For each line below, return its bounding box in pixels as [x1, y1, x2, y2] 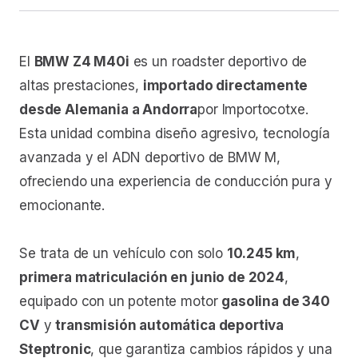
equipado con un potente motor [19, 292, 222, 309]
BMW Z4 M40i [34, 53, 129, 70]
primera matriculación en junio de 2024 [19, 268, 284, 285]
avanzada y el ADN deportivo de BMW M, [19, 149, 281, 165]
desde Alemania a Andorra [19, 101, 198, 117]
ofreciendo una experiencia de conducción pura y [19, 173, 332, 189]
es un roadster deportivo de [129, 53, 308, 70]
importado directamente [142, 77, 308, 93]
